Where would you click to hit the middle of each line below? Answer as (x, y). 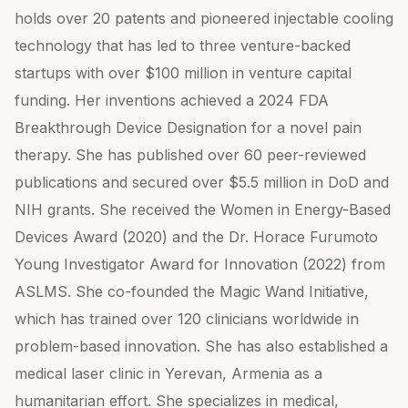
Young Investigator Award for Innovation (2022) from (200, 264)
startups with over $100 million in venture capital (183, 73)
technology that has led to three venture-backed (183, 46)
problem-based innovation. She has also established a (201, 346)
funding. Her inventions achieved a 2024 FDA (172, 100)
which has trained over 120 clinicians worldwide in (187, 319)
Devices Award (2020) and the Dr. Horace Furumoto (196, 237)
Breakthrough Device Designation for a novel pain (188, 127)
